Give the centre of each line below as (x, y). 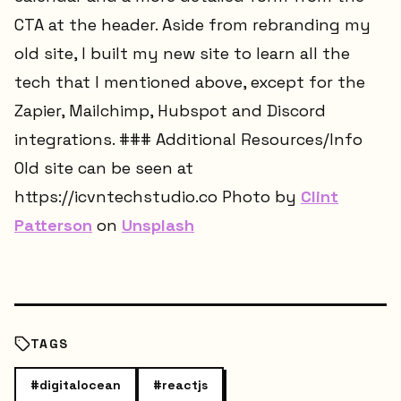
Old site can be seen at (104, 168)
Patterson (53, 226)
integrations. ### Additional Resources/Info (188, 140)
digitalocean (80, 384)
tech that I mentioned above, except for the (190, 82)
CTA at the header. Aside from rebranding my (192, 25)
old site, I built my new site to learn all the (182, 54)
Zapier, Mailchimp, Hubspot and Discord (170, 111)
